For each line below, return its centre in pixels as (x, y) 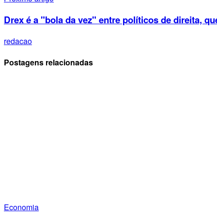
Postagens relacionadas (48, 62)
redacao (18, 41)
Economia (21, 207)
